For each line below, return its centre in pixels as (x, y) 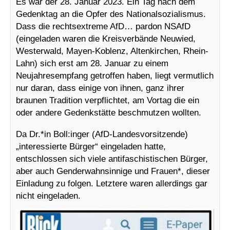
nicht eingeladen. (48, 196)
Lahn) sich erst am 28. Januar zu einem (92, 63)
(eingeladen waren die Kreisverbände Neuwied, (106, 39)
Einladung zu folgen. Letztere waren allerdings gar (112, 184)
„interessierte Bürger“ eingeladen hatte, (91, 147)
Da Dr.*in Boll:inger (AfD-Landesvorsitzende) (102, 134)
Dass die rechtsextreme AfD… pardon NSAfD (103, 26)
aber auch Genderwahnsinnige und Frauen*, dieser (113, 171)
